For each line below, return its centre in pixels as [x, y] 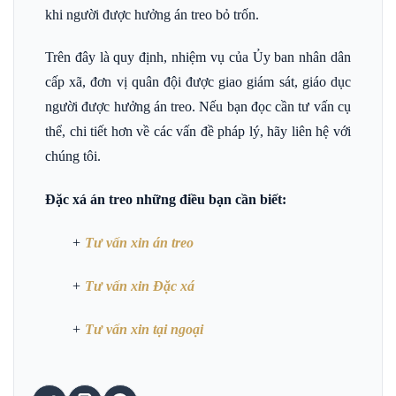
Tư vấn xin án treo [139, 242]
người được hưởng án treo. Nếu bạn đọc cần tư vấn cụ [198, 107]
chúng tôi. [75, 156]
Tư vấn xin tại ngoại [144, 329]
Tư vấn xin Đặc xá [140, 286]
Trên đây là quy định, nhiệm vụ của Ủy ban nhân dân [198, 57]
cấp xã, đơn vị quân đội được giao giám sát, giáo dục [198, 82]
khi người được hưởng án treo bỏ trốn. [152, 14]
